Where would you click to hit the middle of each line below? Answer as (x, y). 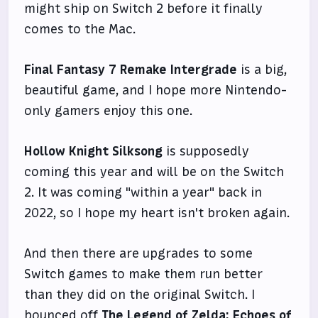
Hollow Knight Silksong (94, 151)
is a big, (262, 70)
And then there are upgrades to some (139, 253)
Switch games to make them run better (144, 274)
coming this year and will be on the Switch (154, 172)
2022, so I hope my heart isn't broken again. (157, 213)
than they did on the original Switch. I (140, 295)
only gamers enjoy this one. (109, 111)
